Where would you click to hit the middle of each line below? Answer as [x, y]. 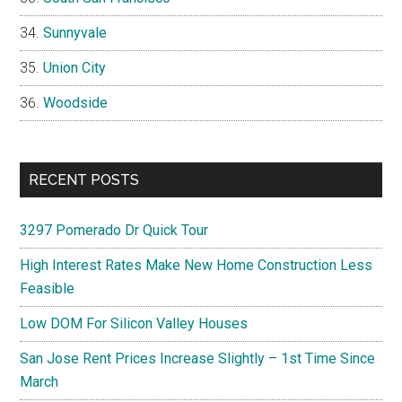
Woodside [76, 102]
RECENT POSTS [84, 179]
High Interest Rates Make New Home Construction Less [197, 265]
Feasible [48, 288]
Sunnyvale [75, 32]
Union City [75, 67]
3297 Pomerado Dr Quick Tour [114, 230]
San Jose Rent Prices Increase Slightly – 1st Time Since [198, 358]
